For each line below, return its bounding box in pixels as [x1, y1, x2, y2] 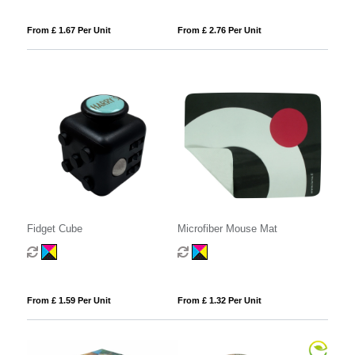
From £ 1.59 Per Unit [26, 295, 111, 305]
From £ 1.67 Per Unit [26, 25, 111, 36]
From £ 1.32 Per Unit [177, 295, 261, 305]
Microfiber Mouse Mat [177, 222, 277, 235]
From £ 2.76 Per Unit [177, 25, 261, 36]
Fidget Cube [26, 222, 82, 235]
